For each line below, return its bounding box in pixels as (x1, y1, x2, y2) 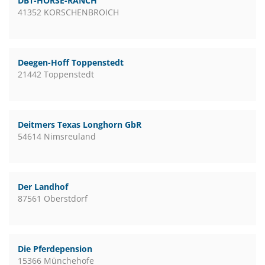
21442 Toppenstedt (18, 69, 94, 80)
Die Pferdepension (18, 243, 92, 254)
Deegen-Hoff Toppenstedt (18, 57, 124, 68)
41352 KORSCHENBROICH (18, 7, 119, 18)
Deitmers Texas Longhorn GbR (18, 119, 141, 130)
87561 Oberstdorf (18, 193, 88, 204)
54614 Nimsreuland (18, 131, 96, 142)
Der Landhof (18, 181, 68, 192)
